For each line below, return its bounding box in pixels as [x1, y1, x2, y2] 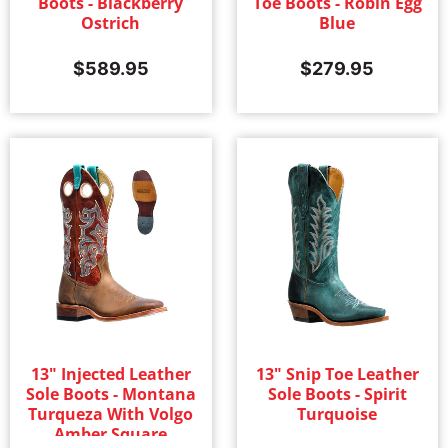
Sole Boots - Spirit [267, 382, 407, 405]
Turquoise [297, 402, 378, 425]
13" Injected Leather [30, 362, 191, 385]
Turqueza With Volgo [28, 402, 194, 425]
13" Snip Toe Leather [255, 362, 419, 385]
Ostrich [81, 12, 141, 35]
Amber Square [54, 422, 168, 445]
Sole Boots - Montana [25, 382, 196, 405]
